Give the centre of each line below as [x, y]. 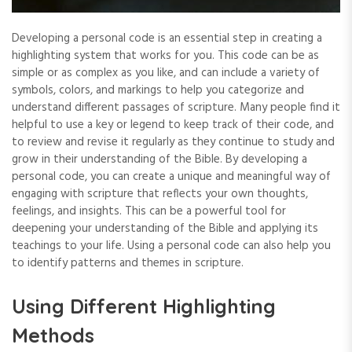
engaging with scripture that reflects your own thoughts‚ [160, 194]
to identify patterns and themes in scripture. [128, 264]
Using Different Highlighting [144, 306]
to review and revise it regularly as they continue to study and [173, 143]
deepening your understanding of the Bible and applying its [165, 229]
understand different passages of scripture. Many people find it [176, 108]
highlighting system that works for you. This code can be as [165, 56]
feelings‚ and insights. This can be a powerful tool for [149, 212]
